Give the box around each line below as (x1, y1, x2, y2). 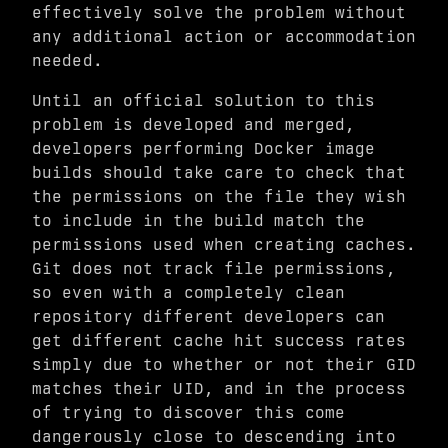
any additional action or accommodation (32, 27, 416, 46)
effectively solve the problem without (32, 3, 406, 22)
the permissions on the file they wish (32, 187, 406, 206)
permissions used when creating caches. (32, 235, 416, 254)
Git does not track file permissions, (32, 259, 396, 278)
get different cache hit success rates (32, 331, 406, 350)
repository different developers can (32, 307, 386, 326)
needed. (32, 51, 103, 70)
